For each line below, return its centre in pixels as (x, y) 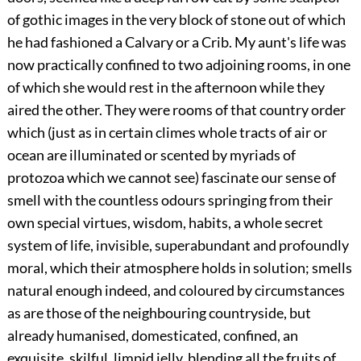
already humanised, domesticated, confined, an (152, 336)
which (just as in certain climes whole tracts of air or (167, 133)
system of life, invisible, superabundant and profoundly (178, 245)
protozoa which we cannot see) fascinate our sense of (171, 178)
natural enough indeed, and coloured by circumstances (176, 290)
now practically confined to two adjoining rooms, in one (178, 65)
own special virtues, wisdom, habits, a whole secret (165, 223)
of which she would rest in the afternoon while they (166, 87)
